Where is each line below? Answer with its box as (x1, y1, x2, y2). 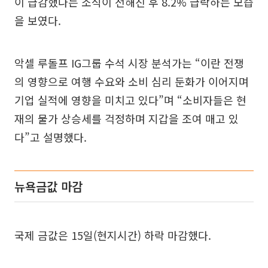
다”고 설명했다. (14, 129, 87, 145)
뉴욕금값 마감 (14, 178, 83, 196)
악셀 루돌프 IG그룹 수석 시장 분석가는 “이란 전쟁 (14, 55, 244, 71)
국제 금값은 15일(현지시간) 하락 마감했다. (14, 227, 211, 243)
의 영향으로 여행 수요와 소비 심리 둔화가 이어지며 (14, 74, 249, 90)
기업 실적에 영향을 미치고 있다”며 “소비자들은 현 (14, 92, 246, 108)
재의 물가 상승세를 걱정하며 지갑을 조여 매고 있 (14, 111, 239, 127)
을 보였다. (14, 13, 61, 29)
